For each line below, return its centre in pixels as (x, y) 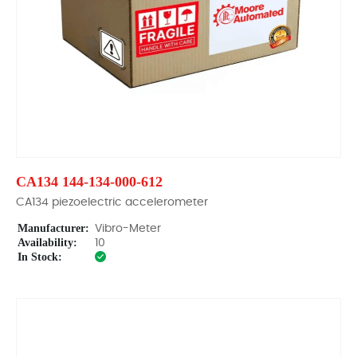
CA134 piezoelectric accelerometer (112, 202)
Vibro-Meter (128, 229)
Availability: (47, 243)
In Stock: (40, 257)
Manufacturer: (53, 228)
